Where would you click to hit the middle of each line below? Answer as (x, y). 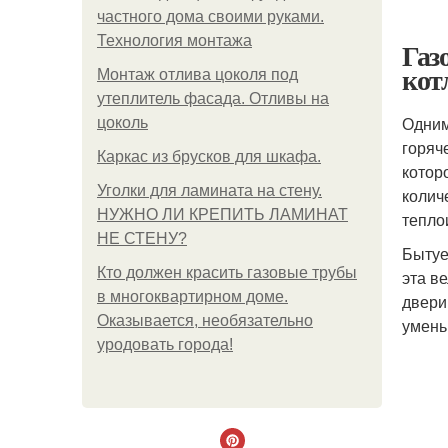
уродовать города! (165, 344)
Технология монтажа (174, 40)
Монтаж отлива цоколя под (197, 74)
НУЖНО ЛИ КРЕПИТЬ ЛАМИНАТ (222, 214)
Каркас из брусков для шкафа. (209, 156)
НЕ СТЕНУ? (142, 238)
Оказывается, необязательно (205, 320)
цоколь (122, 122)
